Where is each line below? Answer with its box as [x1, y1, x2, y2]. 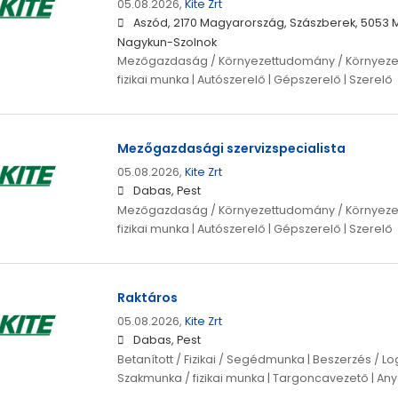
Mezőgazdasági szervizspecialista [116, 139, 346, 158]
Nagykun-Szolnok [116, 35, 217, 51]
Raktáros [116, 289, 178, 307]
